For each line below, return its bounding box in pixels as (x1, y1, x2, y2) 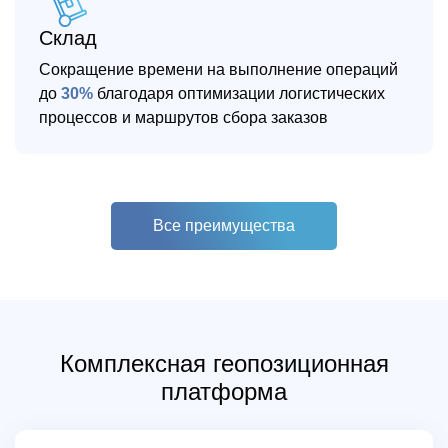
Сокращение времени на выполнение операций (39, 61, 398, 78)
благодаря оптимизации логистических (93, 85, 385, 102)
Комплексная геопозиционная (59, 350, 389, 377)
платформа (161, 378, 287, 405)
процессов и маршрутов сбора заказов (39, 109, 328, 126)
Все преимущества (153, 217, 295, 234)
